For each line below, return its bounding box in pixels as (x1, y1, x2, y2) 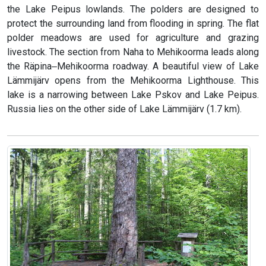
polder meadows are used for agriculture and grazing (7, 32, 259, 44)
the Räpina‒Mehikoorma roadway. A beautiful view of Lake (7, 61, 259, 72)
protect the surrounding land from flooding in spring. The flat (7, 18, 259, 30)
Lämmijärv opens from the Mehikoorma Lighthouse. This (7, 75, 259, 87)
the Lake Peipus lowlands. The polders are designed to (7, 4, 259, 15)
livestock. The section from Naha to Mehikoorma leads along (7, 46, 259, 58)
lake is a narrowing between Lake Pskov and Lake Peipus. (7, 89, 259, 101)
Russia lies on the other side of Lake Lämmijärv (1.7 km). (7, 103, 242, 115)
